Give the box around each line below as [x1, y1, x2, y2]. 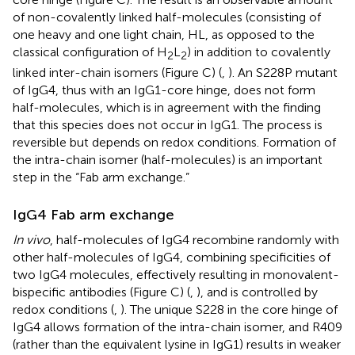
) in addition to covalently [187, 44, 330, 59]
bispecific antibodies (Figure [13, 284, 170, 300]
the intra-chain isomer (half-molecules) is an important [13, 151, 323, 167]
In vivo [13, 231, 50, 247]
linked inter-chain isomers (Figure [13, 64, 202, 80]
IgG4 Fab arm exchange [13, 205, 174, 223]
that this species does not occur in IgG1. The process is [13, 116, 323, 132]
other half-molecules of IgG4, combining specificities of [13, 249, 330, 265]
